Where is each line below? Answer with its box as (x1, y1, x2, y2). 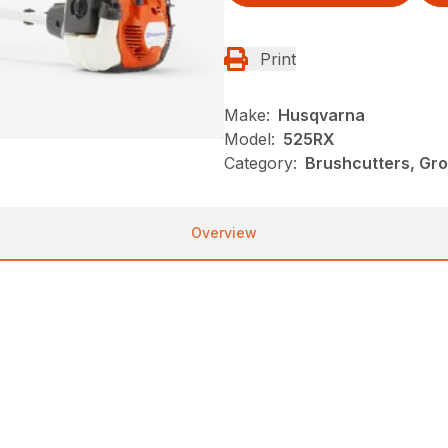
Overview (191, 223, 257, 241)
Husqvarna (278, 104, 365, 125)
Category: (224, 152, 297, 173)
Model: (224, 128, 275, 149)
